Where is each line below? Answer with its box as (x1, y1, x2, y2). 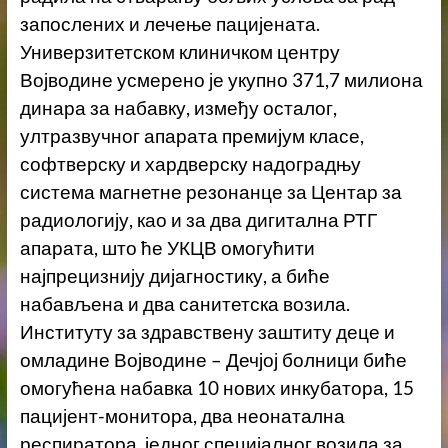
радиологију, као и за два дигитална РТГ (19, 209, 377, 232)
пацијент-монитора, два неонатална (19, 405, 345, 428)
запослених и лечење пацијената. (19, 13, 320, 36)
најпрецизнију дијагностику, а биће (19, 265, 330, 288)
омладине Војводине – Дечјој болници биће (19, 349, 407, 372)
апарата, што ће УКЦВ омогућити (19, 237, 315, 260)
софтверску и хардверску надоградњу (19, 153, 361, 176)
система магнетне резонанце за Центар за (19, 181, 402, 204)
